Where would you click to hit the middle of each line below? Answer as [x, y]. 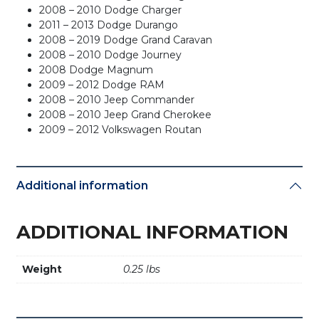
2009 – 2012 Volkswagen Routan [121, 129]
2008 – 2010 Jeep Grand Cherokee [126, 114]
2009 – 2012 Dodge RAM [102, 84]
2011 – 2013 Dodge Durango [109, 25]
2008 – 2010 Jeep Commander [117, 99]
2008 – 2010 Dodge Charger [111, 10]
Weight [42, 270]
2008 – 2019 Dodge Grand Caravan [126, 40]
